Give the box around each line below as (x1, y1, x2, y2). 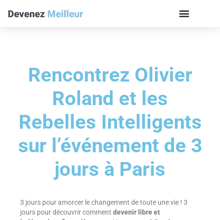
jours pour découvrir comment (20, 208, 113, 217)
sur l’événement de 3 (18, 134, 202, 157)
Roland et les (52, 86, 168, 110)
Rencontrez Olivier (27, 63, 192, 86)
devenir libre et (112, 208, 160, 217)
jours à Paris (55, 157, 165, 181)
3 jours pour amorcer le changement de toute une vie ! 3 (20, 198, 188, 207)
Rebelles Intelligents (18, 110, 202, 134)
